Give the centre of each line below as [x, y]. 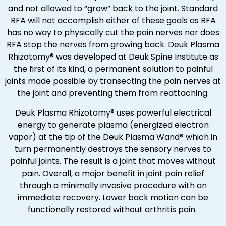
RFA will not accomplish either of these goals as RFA [113, 21]
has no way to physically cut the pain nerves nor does [113, 33]
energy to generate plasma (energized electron [113, 125]
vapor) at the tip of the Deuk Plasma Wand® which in [113, 137]
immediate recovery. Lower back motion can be [113, 197]
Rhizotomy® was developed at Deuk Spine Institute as [113, 57]
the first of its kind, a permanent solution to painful [113, 69]
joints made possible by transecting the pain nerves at [113, 81]
